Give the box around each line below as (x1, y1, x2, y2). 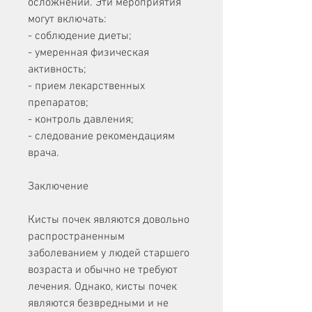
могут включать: (28, 13, 107, 27)
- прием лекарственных (28, 79, 145, 94)
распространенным (28, 230, 125, 244)
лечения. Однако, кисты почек (28, 280, 177, 295)
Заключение (28, 180, 88, 194)
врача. (28, 146, 59, 161)
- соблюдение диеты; (28, 29, 132, 44)
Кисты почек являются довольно (28, 213, 189, 228)
